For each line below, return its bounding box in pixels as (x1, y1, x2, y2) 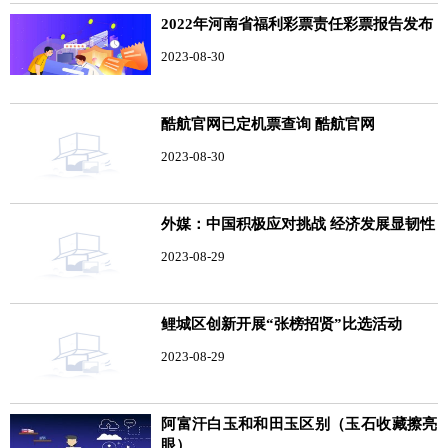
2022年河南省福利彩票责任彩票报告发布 (161, 15, 434, 32)
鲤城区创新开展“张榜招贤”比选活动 (161, 315, 403, 332)
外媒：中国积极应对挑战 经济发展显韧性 (161, 215, 436, 232)
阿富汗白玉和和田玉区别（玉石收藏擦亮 (161, 415, 438, 432)
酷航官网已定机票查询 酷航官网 (161, 115, 376, 132)
